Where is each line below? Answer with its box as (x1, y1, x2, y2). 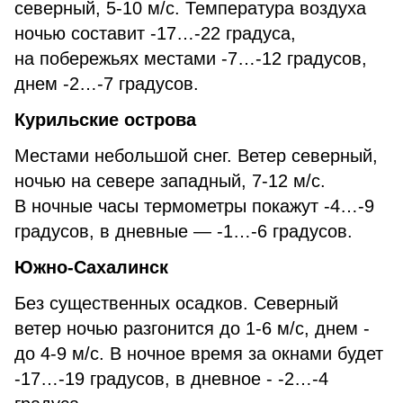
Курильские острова (14, 110, 196, 130)
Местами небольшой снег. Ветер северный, (14, 146, 378, 166)
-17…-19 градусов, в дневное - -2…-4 (14, 369, 328, 389)
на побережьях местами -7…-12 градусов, (14, 49, 367, 68)
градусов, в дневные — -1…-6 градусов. (14, 221, 353, 241)
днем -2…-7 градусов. (14, 74, 199, 94)
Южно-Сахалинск (14, 257, 168, 277)
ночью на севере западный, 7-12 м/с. (14, 171, 326, 191)
